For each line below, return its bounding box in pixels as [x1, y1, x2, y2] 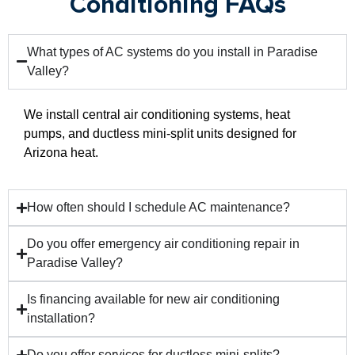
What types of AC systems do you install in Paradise [27, 44, 318, 59]
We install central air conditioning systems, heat [24, 107, 290, 121]
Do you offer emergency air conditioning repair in [27, 237, 300, 251]
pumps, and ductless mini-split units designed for [24, 126, 296, 140]
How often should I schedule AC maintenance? [27, 200, 290, 215]
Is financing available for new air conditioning [27, 292, 280, 307]
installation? [27, 311, 95, 326]
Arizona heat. [24, 145, 98, 159]
